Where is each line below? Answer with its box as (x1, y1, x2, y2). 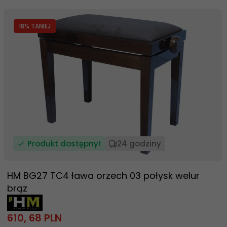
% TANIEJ (24, 22, 51, 30)
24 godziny (117, 138, 161, 149)
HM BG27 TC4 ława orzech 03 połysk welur (7, 169, 200, 182)
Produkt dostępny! (27, 138, 101, 149)
